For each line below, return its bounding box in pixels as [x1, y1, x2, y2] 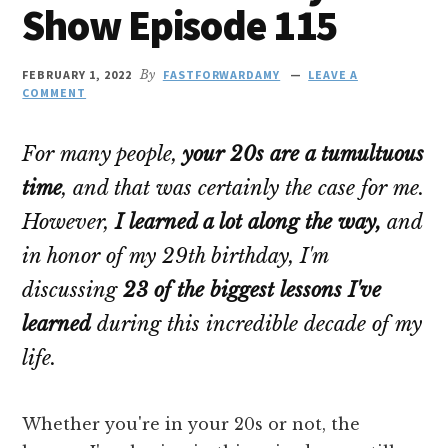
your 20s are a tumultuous [183, 142, 425, 166]
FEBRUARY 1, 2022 [22, 67, 132, 82]
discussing [22, 278, 124, 302]
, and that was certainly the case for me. [62, 176, 425, 200]
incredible [206, 312, 299, 336]
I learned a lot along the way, [115, 210, 382, 234]
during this [91, 312, 207, 336]
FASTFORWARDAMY [162, 67, 281, 82]
